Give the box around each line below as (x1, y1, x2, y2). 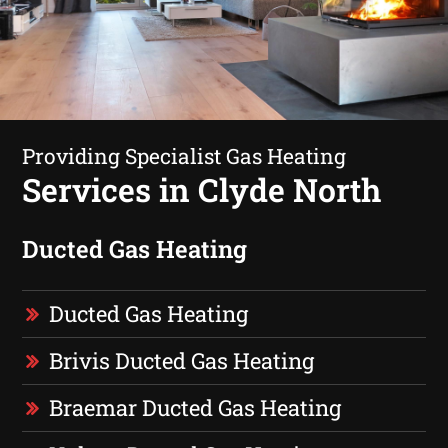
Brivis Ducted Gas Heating (49, 345, 315, 375)
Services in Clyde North (22, 167, 382, 211)
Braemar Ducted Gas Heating (49, 392, 342, 422)
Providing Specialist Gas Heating (22, 141, 347, 170)
